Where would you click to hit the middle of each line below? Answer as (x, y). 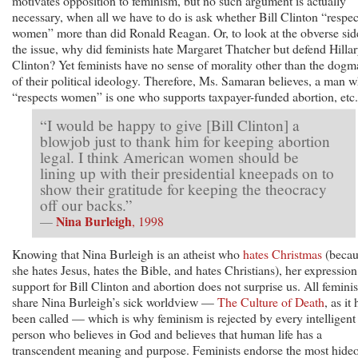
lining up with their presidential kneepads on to (187, 173)
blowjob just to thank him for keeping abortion (185, 141)
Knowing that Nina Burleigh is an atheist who (127, 253)
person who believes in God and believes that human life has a (167, 333)
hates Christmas (282, 253)
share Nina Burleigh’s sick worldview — (115, 301)
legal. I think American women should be (169, 157)
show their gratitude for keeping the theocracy (183, 189)
